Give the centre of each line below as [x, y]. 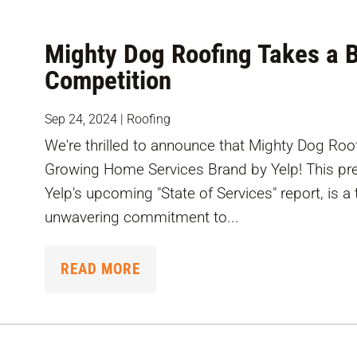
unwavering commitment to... [142, 218]
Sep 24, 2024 [81, 120]
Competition [108, 80]
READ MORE [101, 269]
